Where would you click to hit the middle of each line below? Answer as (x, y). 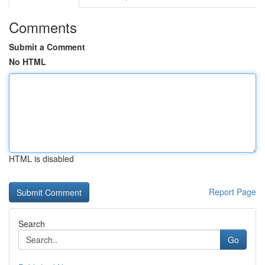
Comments (43, 27)
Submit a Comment (47, 47)
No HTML (28, 62)
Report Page (232, 192)
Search (32, 224)
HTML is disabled (41, 159)
